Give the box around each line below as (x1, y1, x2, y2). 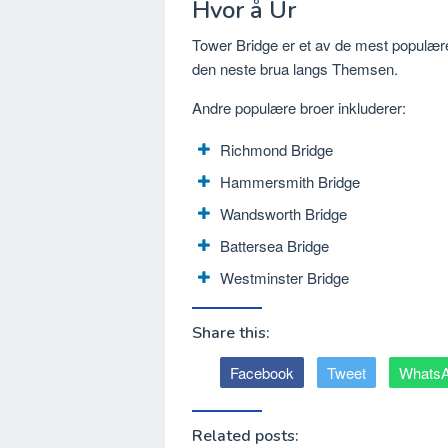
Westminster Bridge (220, 267, 349, 289)
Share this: (192, 321, 270, 344)
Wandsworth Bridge (220, 203, 347, 225)
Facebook (230, 361, 294, 383)
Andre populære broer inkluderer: (192, 97, 406, 119)
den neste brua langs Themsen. (192, 58, 398, 80)
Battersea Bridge (220, 235, 329, 257)
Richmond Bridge (220, 139, 333, 161)
